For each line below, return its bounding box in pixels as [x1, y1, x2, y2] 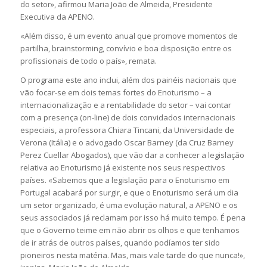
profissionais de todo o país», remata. [20, 55, 159, 66]
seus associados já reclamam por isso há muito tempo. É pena [20, 212, 246, 223]
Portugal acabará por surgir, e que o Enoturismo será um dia [20, 187, 238, 198]
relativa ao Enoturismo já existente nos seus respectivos [20, 162, 225, 173]
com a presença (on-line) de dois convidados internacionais [20, 111, 235, 123]
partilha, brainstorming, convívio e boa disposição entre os [20, 42, 232, 54]
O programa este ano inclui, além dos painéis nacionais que [20, 74, 237, 85]
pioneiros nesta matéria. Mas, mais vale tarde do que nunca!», [20, 249, 245, 260]
